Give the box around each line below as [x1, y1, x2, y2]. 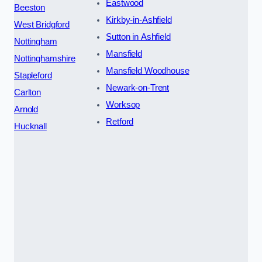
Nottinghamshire [14, 54, 75, 64]
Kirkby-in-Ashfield [106, 15, 172, 25]
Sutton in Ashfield [106, 32, 171, 42]
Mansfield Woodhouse [106, 66, 189, 76]
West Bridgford [14, 20, 70, 30]
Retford [106, 117, 134, 127]
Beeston [14, 3, 45, 13]
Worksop [106, 100, 140, 110]
